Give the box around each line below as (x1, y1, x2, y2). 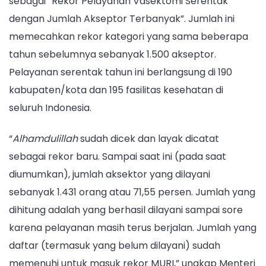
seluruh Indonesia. (9, 101, 91, 115)
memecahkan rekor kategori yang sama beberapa (9, 30, 248, 44)
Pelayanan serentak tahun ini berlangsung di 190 (9, 65, 232, 80)
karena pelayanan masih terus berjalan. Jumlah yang (9, 220, 256, 235)
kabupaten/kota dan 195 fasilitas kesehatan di (9, 83, 223, 97)
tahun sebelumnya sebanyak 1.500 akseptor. (9, 47, 216, 62)
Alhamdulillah (12, 131, 78, 145)
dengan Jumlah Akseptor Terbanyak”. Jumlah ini (9, 12, 235, 26)
